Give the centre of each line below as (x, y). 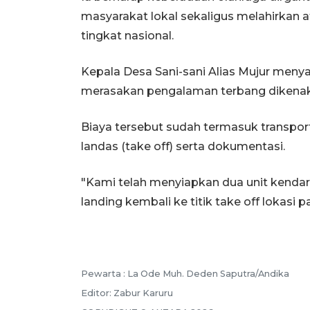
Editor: (97, 293)
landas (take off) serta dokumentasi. (183, 146)
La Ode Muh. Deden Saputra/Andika (208, 274)
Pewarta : (104, 274)
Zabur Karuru (143, 293)
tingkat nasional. (127, 36)
